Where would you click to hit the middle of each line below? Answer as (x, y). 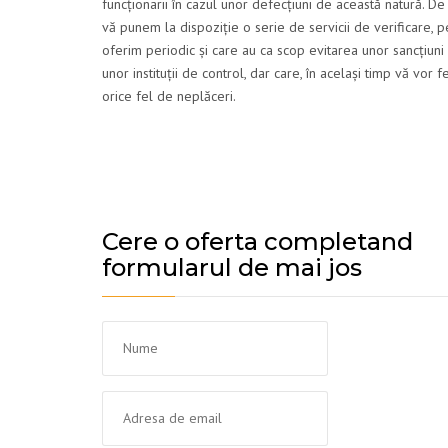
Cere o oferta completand (257, 242)
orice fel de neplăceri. (169, 96)
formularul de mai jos (232, 268)
